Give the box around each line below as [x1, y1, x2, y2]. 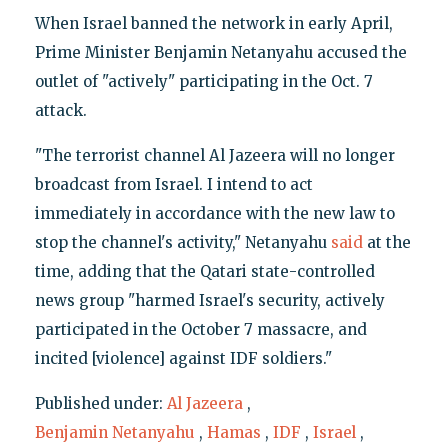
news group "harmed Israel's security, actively [34, 290, 385, 310]
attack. [34, 100, 87, 120]
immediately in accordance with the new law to [34, 203, 395, 223]
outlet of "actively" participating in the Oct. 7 [34, 71, 373, 91]
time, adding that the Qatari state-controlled [34, 261, 375, 281]
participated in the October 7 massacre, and [34, 319, 367, 339]
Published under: [34, 393, 167, 413]
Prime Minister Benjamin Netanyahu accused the [34, 42, 407, 62]
